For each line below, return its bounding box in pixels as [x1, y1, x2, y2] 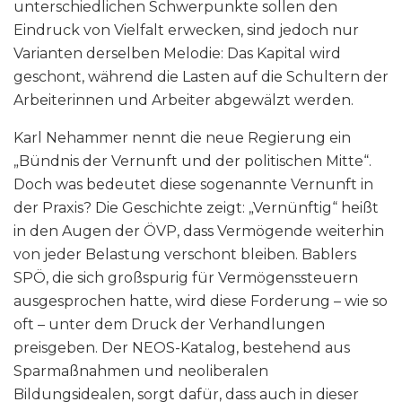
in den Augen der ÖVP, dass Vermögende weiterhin [13, 223, 384, 240]
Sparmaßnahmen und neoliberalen [13, 363, 268, 380]
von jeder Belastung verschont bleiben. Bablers [13, 246, 356, 264]
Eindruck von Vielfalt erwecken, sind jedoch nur [13, 22, 359, 39]
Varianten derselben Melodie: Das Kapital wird [13, 45, 341, 63]
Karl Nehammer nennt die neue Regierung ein [13, 129, 351, 147]
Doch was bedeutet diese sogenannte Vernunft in [13, 176, 373, 194]
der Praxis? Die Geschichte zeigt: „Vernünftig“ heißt [13, 199, 379, 217]
